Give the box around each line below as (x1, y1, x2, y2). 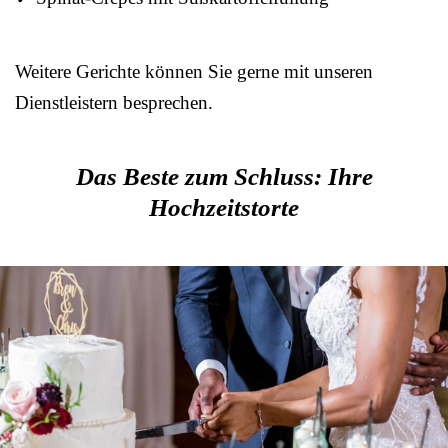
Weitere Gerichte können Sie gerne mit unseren (15, 60, 373, 82)
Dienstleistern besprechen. (15, 91, 213, 113)
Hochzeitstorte (149, 193, 299, 221)
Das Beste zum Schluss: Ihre (75, 162, 373, 190)
